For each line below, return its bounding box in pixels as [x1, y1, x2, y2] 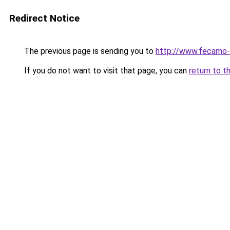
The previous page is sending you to [22, 46, 156, 56]
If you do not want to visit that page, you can [22, 66, 189, 75]
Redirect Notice [9, 12, 80, 24]
